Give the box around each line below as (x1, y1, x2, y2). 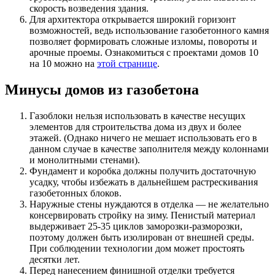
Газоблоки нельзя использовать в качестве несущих (29, 110, 246, 122)
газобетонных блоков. (29, 188, 122, 199)
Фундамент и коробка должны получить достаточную (29, 166, 256, 177)
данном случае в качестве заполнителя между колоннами (29, 144, 269, 155)
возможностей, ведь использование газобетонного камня (29, 25, 269, 36)
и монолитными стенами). (29, 155, 140, 166)
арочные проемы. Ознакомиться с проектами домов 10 (29, 47, 258, 58)
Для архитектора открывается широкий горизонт (29, 14, 236, 25)
